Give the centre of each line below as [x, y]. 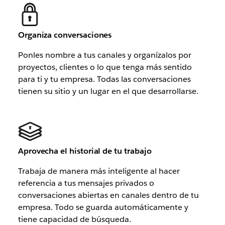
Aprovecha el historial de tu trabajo [85, 151]
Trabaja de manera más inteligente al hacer [99, 171]
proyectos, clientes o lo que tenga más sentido [105, 67]
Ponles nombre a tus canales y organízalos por [104, 55]
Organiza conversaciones [65, 35]
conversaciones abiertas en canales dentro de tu [108, 195]
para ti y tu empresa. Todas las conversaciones [104, 79]
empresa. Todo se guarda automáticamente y [103, 207]
